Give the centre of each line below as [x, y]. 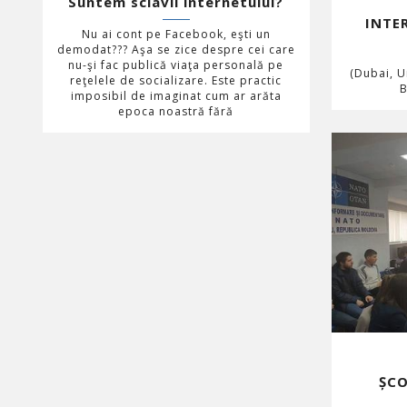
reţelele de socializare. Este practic [176, 80]
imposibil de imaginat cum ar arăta [176, 95]
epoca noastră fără [176, 111]
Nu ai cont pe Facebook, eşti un [176, 34]
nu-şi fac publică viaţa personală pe [176, 65]
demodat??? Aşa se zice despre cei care [176, 49]
